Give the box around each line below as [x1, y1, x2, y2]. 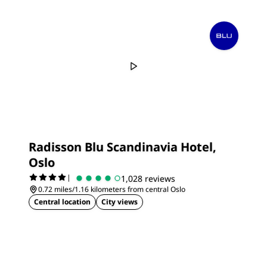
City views [101, 197, 138, 207]
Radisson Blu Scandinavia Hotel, [29, 139, 216, 155]
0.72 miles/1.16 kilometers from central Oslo [38, 184, 185, 194]
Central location [34, 197, 91, 207]
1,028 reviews [121, 172, 175, 184]
